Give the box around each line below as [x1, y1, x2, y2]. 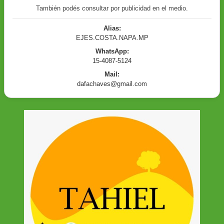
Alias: [103, 24, 121, 32]
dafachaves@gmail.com [77, 79, 147, 87]
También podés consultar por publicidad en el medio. [36, 4, 188, 12]
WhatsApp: [95, 47, 129, 55]
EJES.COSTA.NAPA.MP [75, 33, 148, 41]
